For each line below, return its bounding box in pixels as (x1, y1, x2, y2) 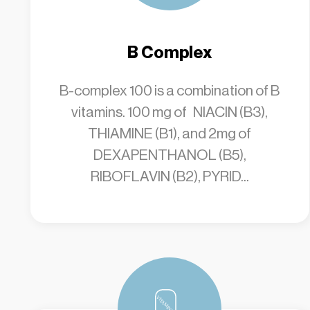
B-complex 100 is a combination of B (60, 82, 280, 99)
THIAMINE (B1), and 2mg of (88, 125, 252, 142)
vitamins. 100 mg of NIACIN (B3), (71, 104, 268, 120)
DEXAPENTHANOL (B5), (93, 147, 246, 163)
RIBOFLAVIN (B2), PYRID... (90, 168, 249, 185)
